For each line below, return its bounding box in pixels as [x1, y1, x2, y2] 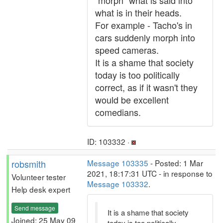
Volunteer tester [11, 171, 66, 182]
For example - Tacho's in [95, 18, 192, 31]
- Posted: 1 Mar [148, 157, 203, 168]
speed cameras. [95, 43, 159, 56]
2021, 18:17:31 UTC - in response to [87, 168, 213, 179]
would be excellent [95, 93, 169, 106]
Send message [14, 203, 55, 212]
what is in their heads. [95, 6, 182, 19]
